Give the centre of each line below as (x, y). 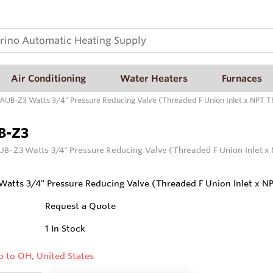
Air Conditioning (48, 78)
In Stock (69, 229)
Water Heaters (154, 78)
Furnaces (242, 78)
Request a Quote (81, 206)
